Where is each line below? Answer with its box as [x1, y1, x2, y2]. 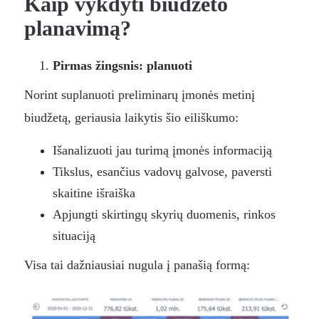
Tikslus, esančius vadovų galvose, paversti [52, 164, 272, 179]
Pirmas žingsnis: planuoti [52, 58, 192, 73]
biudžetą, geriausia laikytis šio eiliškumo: [23, 110, 239, 125]
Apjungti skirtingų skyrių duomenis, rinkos [52, 207, 276, 222]
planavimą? [23, 16, 131, 41]
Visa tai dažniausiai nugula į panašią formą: [23, 258, 250, 273]
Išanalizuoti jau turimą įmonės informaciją [52, 143, 272, 158]
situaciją [52, 229, 95, 244]
